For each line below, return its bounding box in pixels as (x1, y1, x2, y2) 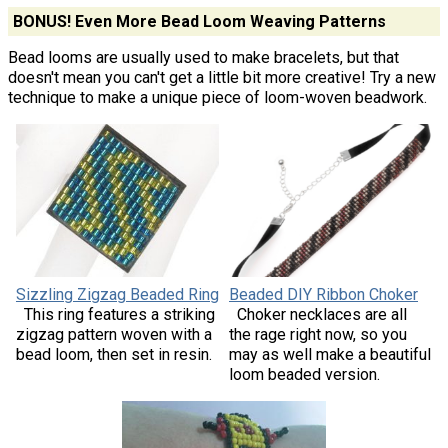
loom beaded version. (229, 364, 380, 384)
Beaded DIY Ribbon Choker (229, 284, 418, 304)
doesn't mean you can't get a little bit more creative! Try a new (8, 68, 436, 88)
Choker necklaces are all (237, 304, 407, 324)
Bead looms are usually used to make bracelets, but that (8, 48, 399, 68)
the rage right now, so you (229, 324, 407, 344)
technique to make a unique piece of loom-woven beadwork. (8, 88, 427, 108)
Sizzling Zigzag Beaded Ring (15, 284, 219, 304)
